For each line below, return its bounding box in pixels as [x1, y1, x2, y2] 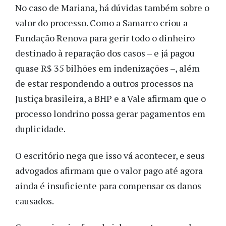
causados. [15, 194, 55, 207]
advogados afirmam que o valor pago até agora [15, 164, 203, 177]
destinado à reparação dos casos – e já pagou [15, 47, 195, 60]
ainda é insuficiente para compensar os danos [15, 179, 201, 192]
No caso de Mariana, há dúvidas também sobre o [15, 2, 209, 14]
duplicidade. [15, 123, 66, 135]
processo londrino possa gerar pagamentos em [15, 107, 205, 120]
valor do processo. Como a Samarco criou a [15, 17, 188, 29]
